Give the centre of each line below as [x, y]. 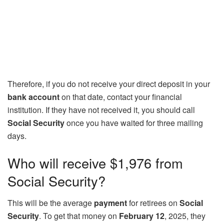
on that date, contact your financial [121, 96]
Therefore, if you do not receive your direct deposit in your [109, 83]
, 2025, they [185, 216]
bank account [33, 96]
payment [110, 203]
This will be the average [51, 203]
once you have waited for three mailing [134, 122]
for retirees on [153, 203]
